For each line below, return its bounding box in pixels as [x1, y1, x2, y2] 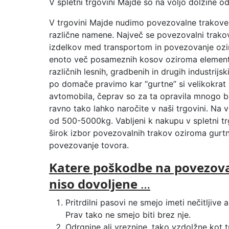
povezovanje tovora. [49, 140, 129, 150]
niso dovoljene [49, 175, 138, 192]
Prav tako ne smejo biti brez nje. [65, 210, 191, 220]
